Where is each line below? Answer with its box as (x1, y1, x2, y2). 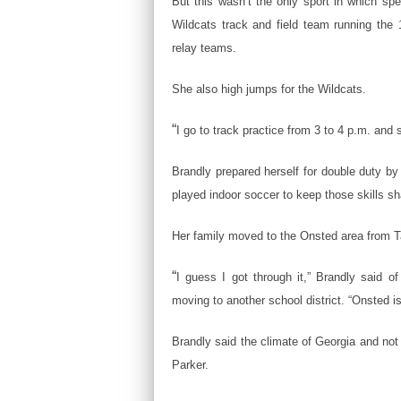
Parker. (172, 358, 209, 371)
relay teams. (172, 41, 236, 55)
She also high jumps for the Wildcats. (172, 82, 366, 96)
